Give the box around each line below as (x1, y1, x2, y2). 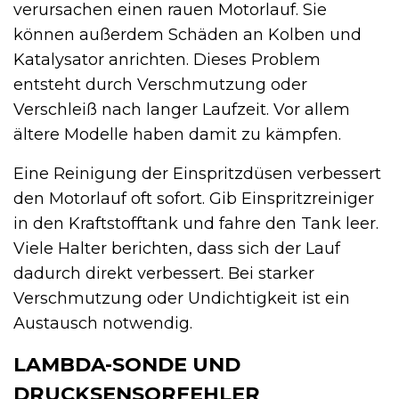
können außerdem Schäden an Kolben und (13, 24, 362, 45)
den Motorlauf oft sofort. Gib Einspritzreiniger (13, 188, 374, 208)
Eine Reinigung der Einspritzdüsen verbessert (13, 163, 381, 183)
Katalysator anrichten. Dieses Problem (13, 49, 321, 69)
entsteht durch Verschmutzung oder (13, 74, 307, 94)
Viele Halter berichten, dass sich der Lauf (13, 238, 340, 258)
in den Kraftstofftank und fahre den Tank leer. (13, 213, 379, 233)
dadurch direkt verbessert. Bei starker (13, 263, 314, 283)
